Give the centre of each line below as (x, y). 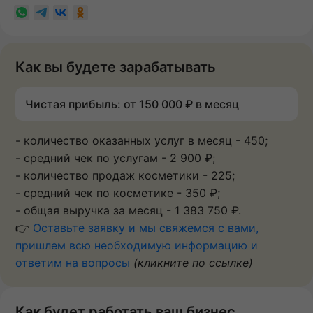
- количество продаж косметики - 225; (125, 176)
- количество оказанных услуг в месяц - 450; (141, 141)
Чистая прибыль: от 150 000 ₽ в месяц (132, 104)
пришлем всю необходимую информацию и (137, 246)
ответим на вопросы (73, 263)
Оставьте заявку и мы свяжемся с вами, (146, 228)
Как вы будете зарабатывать (116, 67)
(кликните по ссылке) (193, 263)
